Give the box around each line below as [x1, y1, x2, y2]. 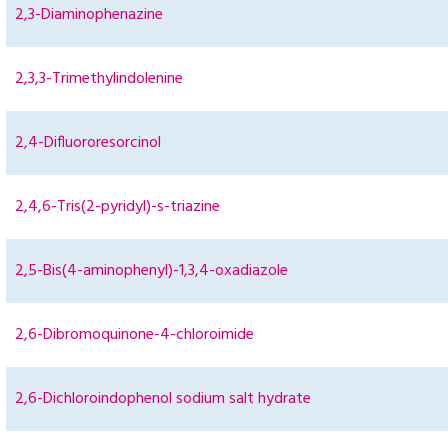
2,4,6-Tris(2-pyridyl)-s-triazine [15, 194, 220, 221]
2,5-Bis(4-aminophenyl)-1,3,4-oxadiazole [15, 258, 288, 285]
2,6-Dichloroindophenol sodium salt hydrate [15, 386, 311, 413]
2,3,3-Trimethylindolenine [15, 66, 183, 93]
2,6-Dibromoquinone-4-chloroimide [15, 322, 254, 349]
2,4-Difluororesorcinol [15, 130, 161, 157]
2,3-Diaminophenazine [15, 2, 163, 29]
